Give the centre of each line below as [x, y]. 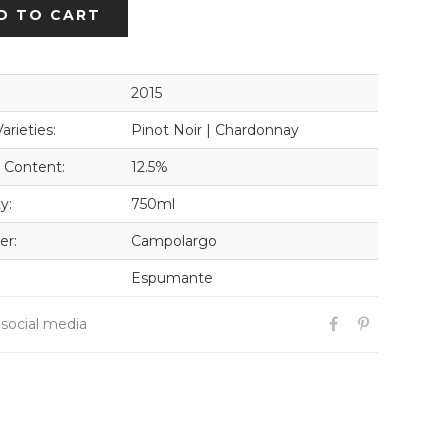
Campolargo [174, 241]
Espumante [172, 278]
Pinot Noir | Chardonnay [215, 130]
